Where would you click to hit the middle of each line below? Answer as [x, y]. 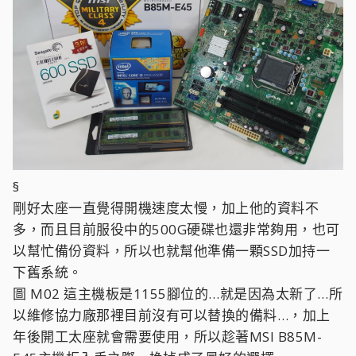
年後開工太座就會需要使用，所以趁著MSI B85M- [167, 337]
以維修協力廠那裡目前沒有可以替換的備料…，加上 [172, 315]
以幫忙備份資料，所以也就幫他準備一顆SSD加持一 [171, 251]
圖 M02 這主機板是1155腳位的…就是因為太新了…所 [178, 294]
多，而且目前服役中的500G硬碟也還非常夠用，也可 [176, 229]
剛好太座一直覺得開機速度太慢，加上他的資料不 [166, 208]
